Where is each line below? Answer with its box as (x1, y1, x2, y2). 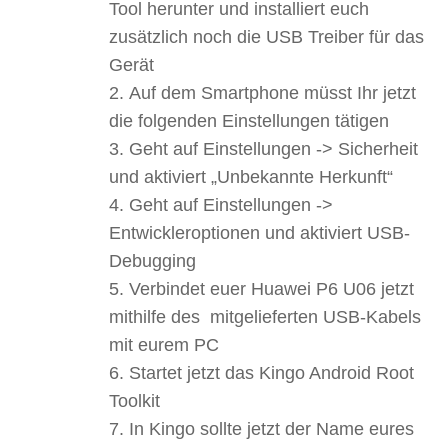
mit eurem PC (109, 334, 219, 355)
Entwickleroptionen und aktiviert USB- (109, 222, 410, 243)
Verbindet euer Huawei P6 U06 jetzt (129, 278, 414, 299)
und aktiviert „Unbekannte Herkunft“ (109, 166, 393, 187)
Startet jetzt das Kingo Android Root (129, 362, 414, 383)
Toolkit (109, 390, 160, 411)
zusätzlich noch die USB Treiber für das (109, 26, 424, 47)
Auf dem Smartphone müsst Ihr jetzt (129, 82, 416, 103)
